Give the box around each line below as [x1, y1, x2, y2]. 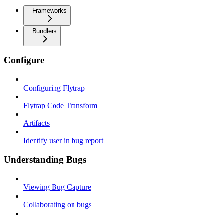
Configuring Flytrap [23, 84, 85, 92]
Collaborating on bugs [23, 200, 91, 209]
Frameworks [32, 6, 67, 14]
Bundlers [32, 27, 57, 35]
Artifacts [23, 119, 50, 127]
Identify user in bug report [23, 136, 103, 145]
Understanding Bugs [4, 154, 86, 164]
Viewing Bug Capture [23, 182, 91, 191]
